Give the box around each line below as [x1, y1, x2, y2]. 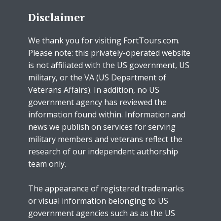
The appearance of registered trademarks [28, 183, 184, 194]
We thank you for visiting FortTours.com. [28, 35, 180, 46]
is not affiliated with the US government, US [28, 60, 189, 71]
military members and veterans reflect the [28, 134, 183, 145]
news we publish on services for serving [28, 121, 176, 133]
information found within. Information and [28, 109, 185, 120]
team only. [28, 158, 66, 170]
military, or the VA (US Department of [28, 72, 166, 83]
